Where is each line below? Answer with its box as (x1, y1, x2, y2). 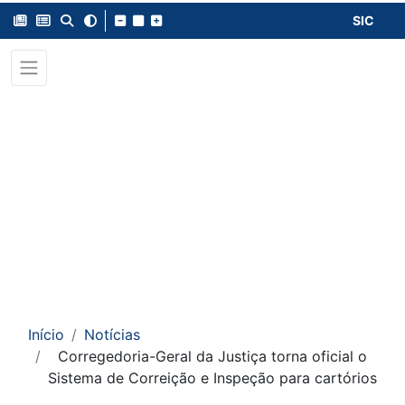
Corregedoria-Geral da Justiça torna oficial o (58, 347, 367, 365)
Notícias (84, 325, 140, 344)
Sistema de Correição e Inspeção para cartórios (48, 369, 377, 387)
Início (28, 325, 64, 344)
